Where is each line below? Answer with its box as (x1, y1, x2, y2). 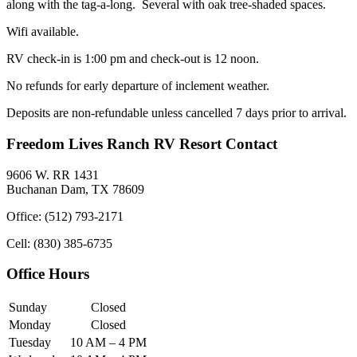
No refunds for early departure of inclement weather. (6, 79, 269, 93)
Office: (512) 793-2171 (6, 209, 124, 223)
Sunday (9, 300, 47, 315)
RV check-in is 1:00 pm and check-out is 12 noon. (6, 52, 259, 66)
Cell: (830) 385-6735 (6, 236, 112, 250)
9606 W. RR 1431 (6, 167, 99, 182)
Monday (9, 318, 51, 332)
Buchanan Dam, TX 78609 (6, 182, 144, 196)
